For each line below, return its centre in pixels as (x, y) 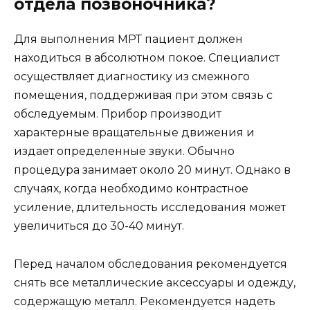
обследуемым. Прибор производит (118, 114)
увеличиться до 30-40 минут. (99, 226)
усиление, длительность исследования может (150, 208)
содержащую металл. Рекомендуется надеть (145, 301)
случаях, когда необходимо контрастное (131, 189)
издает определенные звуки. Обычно (124, 152)
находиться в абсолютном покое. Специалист (147, 58)
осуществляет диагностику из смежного (132, 77)
